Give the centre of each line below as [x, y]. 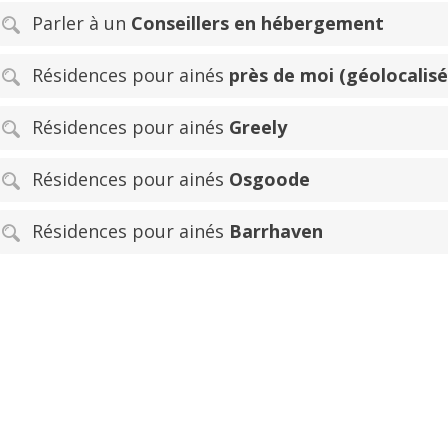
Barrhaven [276, 230]
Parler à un [81, 22]
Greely [258, 126]
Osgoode [269, 178]
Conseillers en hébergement [257, 22]
